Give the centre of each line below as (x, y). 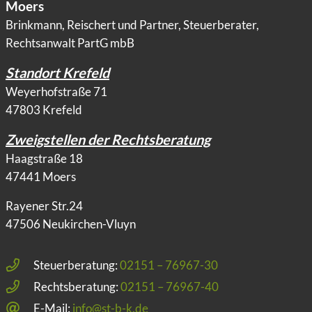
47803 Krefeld (44, 109)
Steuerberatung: (76, 265)
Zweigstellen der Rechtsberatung (108, 139)
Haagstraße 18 (44, 158)
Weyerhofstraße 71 (56, 91)
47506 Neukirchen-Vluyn (71, 224)
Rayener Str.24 (44, 205)
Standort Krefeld (57, 72)
